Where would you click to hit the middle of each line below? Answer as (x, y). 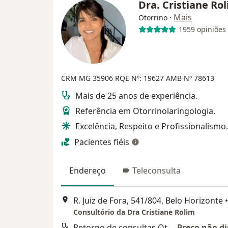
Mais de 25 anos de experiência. (136, 95)
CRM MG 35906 (88, 78)
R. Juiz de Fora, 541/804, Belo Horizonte (148, 200)
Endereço (88, 170)
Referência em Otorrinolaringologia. (145, 111)
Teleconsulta (156, 170)
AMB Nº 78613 (190, 78)
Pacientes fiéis (102, 142)
